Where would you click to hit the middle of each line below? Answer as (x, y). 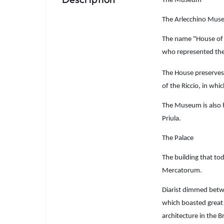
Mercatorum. (182, 171)
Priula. (171, 119)
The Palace (178, 138)
